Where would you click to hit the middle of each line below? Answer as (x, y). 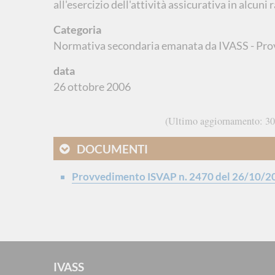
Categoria (77, 29)
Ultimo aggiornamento (214, 121)
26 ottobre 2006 (92, 87)
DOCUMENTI (112, 149)
